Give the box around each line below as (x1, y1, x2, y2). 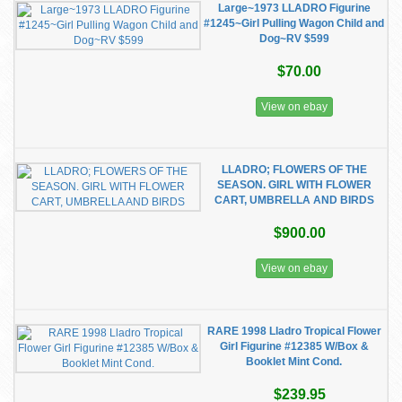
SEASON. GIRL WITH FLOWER (216, 179, 371, 191)
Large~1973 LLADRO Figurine (217, 2, 371, 14)
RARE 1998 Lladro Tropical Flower (206, 325, 381, 337)
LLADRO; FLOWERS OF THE (221, 163, 367, 176)
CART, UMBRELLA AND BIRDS (214, 194, 374, 206)
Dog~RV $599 (258, 32, 329, 45)
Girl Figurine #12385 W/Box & (219, 340, 369, 353)
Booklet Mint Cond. (246, 355, 342, 368)
